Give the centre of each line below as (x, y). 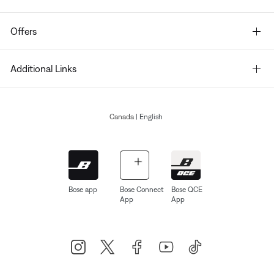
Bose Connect (142, 190)
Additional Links (43, 69)
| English (149, 117)
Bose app (83, 190)
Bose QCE (187, 190)
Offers (24, 31)
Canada (122, 117)
